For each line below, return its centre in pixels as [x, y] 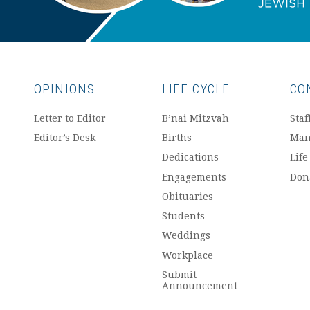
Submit [179, 274]
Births [177, 138]
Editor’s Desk [65, 138]
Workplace [188, 255]
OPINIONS [65, 89]
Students [183, 216]
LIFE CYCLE [196, 89]
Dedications [190, 157]
